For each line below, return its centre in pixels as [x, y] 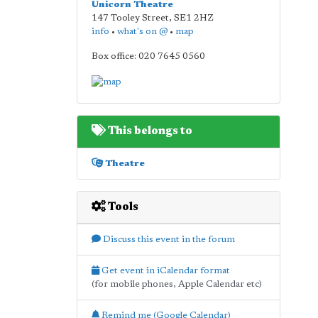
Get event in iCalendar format [164, 270]
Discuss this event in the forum [168, 239]
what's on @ [142, 32]
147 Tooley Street [130, 18]
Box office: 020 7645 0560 [148, 56]
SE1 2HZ [193, 18]
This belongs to [149, 131]
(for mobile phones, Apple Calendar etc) [176, 284]
